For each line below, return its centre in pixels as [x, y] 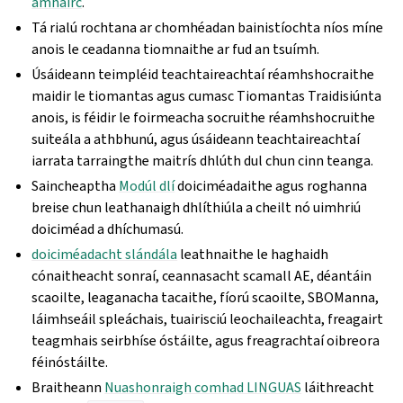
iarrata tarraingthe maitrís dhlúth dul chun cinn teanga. [203, 161]
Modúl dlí [147, 186]
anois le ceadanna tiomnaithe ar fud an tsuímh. [176, 49]
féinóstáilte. [70, 362]
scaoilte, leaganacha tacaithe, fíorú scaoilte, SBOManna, [206, 297]
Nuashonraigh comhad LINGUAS [203, 387]
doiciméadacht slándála [105, 254]
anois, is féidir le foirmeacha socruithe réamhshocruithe [204, 117]
